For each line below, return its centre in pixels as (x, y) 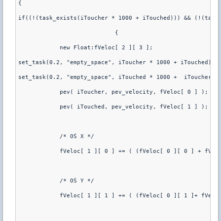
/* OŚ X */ (70, 136)
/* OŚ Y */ (70, 181)
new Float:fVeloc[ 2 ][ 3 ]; (99, 47)
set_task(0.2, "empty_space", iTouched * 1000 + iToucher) (117, 77)
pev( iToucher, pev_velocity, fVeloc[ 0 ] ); (127, 92)
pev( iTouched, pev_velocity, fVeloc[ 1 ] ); (127, 107)
